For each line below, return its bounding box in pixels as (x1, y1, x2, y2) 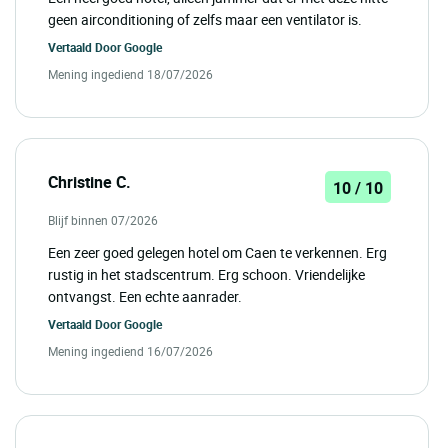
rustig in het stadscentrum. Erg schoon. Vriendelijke (48, 265, 365, 285)
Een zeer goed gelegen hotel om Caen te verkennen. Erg (48, 243, 387, 263)
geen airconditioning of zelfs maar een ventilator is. (48, 10, 362, 30)
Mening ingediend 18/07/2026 (48, 66, 213, 83)
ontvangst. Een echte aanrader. (48, 287, 242, 307)
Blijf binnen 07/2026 (48, 212, 158, 229)
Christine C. (48, 171, 131, 194)
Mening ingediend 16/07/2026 (48, 343, 213, 360)
